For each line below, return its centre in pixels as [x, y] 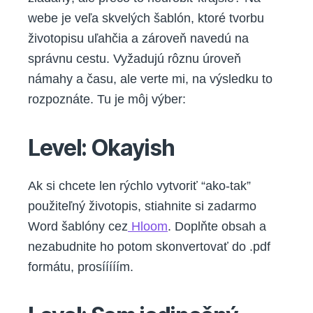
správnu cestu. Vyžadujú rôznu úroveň [134, 58]
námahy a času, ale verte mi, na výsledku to [150, 79]
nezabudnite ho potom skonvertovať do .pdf [149, 246]
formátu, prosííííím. [81, 267]
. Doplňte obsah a [217, 226]
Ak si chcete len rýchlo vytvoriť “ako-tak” [139, 185]
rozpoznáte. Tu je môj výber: [107, 99]
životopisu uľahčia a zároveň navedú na [138, 38]
